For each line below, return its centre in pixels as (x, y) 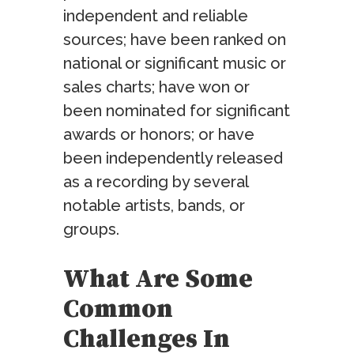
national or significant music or (175, 64)
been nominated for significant (177, 111)
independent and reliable (156, 16)
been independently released (173, 158)
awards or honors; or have (159, 135)
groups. (91, 230)
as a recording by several (156, 182)
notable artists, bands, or (154, 206)
